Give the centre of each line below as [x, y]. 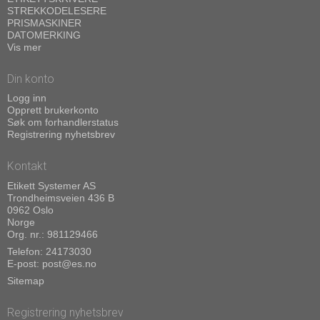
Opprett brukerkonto [53, 110]
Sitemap [26, 280]
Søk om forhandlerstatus [63, 122]
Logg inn [27, 98]
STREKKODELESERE [57, 10]
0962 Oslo [30, 210]
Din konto [31, 79]
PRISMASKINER [44, 22]
